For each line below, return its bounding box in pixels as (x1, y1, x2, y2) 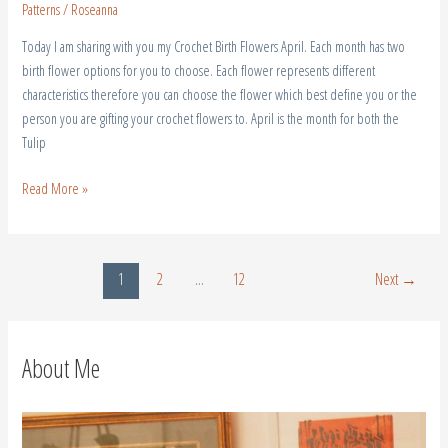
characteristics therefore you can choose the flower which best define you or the (22, 84, 418, 105)
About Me (22, 351, 101, 386)
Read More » (22, 178, 89, 199)
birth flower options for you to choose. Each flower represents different (22, 60, 376, 81)
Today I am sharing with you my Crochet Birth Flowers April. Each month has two (22, 36, 406, 57)
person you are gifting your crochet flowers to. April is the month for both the (22, 108, 400, 129)
